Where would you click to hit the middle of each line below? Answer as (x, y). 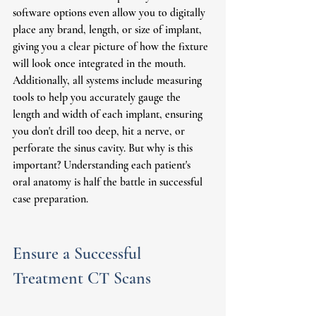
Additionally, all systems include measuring (109, 80)
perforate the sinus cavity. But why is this (104, 148)
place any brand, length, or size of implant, (109, 29)
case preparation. (50, 199)
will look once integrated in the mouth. (101, 63)
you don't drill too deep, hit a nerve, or (100, 131)
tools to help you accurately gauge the (98, 97)
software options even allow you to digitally (110, 12)
